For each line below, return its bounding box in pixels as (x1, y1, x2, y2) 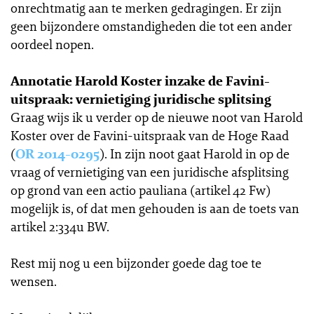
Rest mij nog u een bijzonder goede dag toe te (11, 254, 261, 271)
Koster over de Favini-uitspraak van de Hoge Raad (11, 127, 289, 144)
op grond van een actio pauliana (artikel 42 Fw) (11, 182, 271, 198)
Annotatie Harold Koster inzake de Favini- (11, 72, 270, 89)
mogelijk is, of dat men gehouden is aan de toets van (11, 200, 299, 217)
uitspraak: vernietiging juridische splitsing (11, 90, 271, 107)
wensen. (11, 273, 57, 289)
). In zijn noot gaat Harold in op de (100, 145, 289, 162)
